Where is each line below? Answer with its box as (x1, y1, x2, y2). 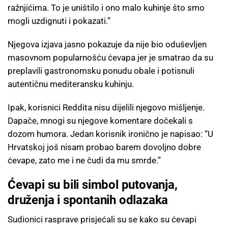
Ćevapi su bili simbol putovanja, (8, 177, 178, 192)
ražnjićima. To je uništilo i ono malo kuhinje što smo (8, 2, 205, 13)
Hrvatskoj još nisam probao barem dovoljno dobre (8, 141, 201, 152)
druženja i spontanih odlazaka (8, 192, 168, 207)
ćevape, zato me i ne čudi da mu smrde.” (8, 155, 161, 165)
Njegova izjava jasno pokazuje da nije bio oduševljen (8, 39, 207, 49)
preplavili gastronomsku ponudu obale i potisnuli (8, 65, 194, 76)
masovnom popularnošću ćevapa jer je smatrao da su (8, 52, 213, 63)
